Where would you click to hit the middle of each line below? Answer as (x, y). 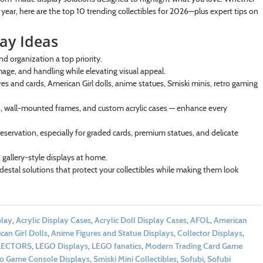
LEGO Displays (61, 246)
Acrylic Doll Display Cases (140, 220)
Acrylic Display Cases (53, 220)
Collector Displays (210, 233)
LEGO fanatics (116, 246)
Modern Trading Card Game (193, 246)
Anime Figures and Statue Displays (112, 233)
